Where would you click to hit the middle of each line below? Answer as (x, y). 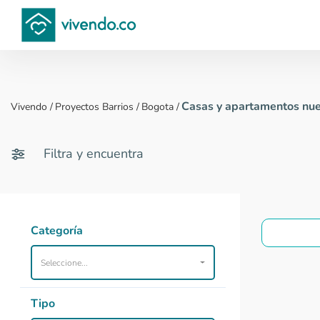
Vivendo (29, 107)
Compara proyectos (239, 37)
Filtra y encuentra (94, 154)
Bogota (157, 107)
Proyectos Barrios (94, 107)
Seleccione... (64, 262)
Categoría (57, 231)
